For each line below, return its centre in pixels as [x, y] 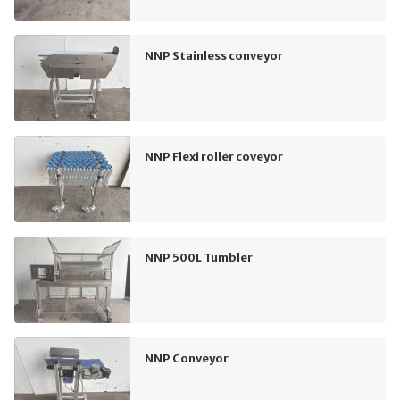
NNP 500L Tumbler [199, 258]
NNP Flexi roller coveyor [214, 157]
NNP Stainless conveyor [214, 56]
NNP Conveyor [187, 358]
